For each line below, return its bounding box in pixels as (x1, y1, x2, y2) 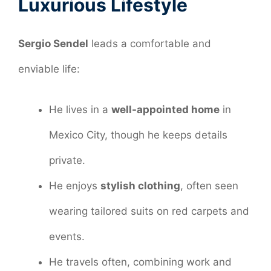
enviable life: (18, 62, 80, 75)
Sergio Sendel (18, 37, 88, 50)
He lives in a (49, 103, 111, 116)
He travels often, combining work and (49, 256, 232, 269)
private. (49, 154, 85, 167)
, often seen (180, 180, 238, 192)
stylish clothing (100, 180, 180, 192)
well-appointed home (111, 103, 220, 116)
